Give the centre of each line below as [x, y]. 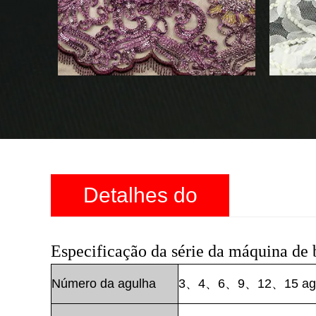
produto [140, 237]
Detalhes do [140, 195]
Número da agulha [104, 283]
